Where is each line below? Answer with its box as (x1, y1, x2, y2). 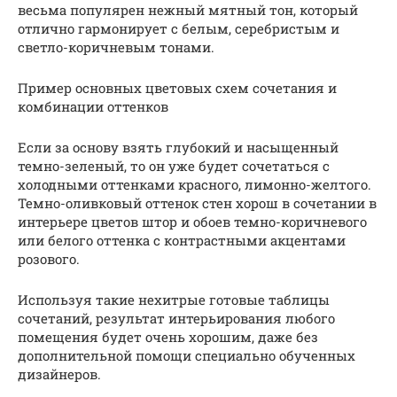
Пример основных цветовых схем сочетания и (18, 78, 337, 97)
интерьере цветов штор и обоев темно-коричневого (18, 212, 367, 230)
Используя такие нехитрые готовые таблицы (18, 290, 330, 308)
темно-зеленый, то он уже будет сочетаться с (18, 156, 330, 175)
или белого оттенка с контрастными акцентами (18, 230, 346, 249)
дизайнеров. (18, 364, 101, 383)
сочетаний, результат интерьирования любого (18, 308, 335, 327)
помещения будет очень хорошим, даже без (18, 327, 318, 346)
